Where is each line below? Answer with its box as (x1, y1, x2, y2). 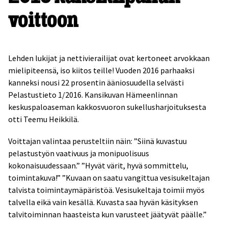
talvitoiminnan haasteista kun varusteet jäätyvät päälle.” (8, 209, 207, 219)
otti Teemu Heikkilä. (8, 113, 79, 124)
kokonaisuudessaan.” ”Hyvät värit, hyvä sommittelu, (8, 160, 188, 170)
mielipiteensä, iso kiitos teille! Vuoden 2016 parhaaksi (8, 65, 194, 75)
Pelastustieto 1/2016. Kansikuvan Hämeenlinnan (8, 89, 178, 100)
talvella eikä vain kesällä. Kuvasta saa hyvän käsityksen (8, 196, 198, 207)
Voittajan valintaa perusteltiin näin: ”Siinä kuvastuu (8, 135, 187, 146)
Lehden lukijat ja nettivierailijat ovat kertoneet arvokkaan (8, 52, 210, 63)
